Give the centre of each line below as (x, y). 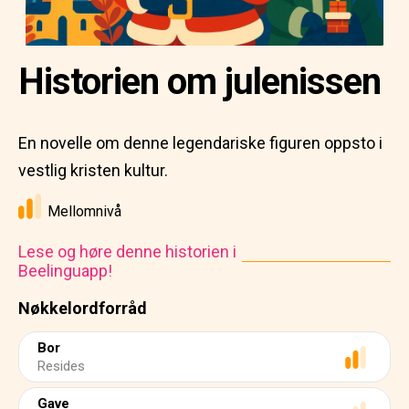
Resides (61, 366)
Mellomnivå (84, 211)
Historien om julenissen (199, 82)
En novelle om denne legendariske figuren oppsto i (200, 143)
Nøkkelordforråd (83, 308)
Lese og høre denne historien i (127, 252)
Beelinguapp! (65, 271)
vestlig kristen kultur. (93, 170)
